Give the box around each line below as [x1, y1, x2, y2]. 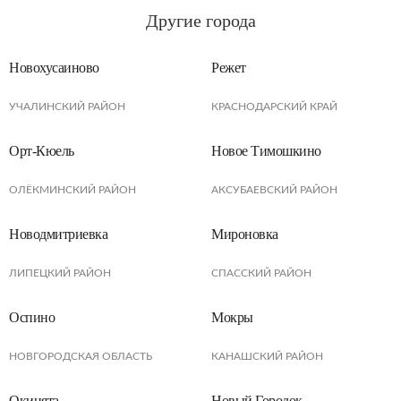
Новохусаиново [9, 60, 99, 75]
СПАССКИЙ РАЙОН [211, 268, 311, 278]
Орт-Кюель [9, 143, 74, 158]
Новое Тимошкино [211, 143, 321, 158]
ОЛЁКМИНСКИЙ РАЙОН [9, 184, 136, 195]
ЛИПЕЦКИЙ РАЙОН [9, 268, 111, 278]
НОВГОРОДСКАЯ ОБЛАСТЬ [9, 351, 152, 362]
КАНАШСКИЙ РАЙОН [211, 351, 323, 362]
